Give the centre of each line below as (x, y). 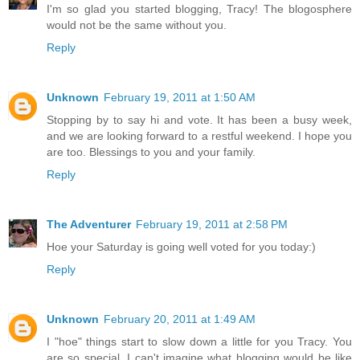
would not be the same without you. (137, 25)
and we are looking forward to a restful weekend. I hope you (199, 136)
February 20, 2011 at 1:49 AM (180, 319)
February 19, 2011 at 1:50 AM (180, 98)
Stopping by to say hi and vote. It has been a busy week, (199, 120)
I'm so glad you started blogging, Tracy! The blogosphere (199, 9)
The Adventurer (89, 225)
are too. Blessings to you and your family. (151, 152)
